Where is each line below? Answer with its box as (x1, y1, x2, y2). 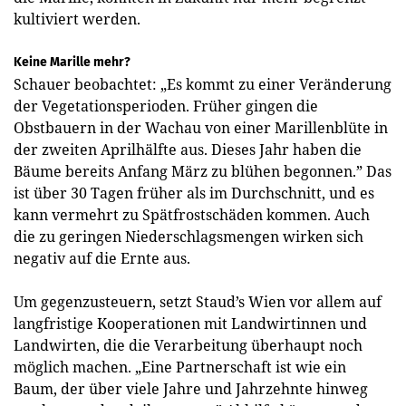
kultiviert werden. (14, 8, 140, 29)
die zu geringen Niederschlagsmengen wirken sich (14, 226, 363, 246)
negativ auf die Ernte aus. (14, 247, 190, 268)
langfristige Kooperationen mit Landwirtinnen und (14, 313, 367, 333)
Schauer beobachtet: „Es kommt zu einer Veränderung (14, 73, 391, 94)
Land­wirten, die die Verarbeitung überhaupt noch (14, 334, 362, 355)
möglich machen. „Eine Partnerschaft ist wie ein (14, 356, 346, 377)
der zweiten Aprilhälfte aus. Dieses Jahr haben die (14, 139, 362, 159)
